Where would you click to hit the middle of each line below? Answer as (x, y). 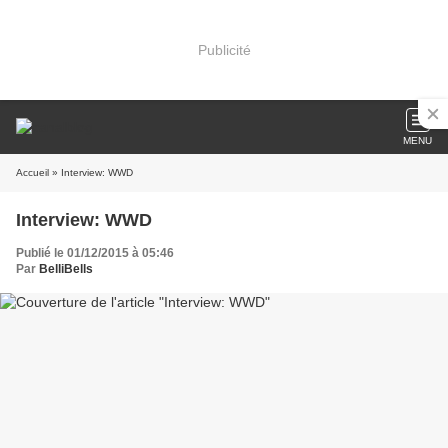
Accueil (32, 172)
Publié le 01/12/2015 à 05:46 (95, 253)
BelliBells (66, 269)
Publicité (224, 49)
